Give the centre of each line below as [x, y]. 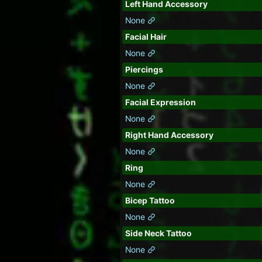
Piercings [144, 70]
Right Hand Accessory [169, 135]
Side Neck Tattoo [158, 234]
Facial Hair [146, 37]
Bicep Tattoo [150, 201]
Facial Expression [160, 103]
